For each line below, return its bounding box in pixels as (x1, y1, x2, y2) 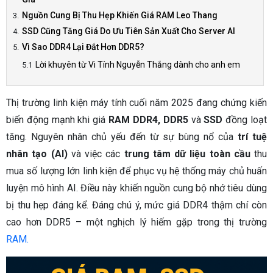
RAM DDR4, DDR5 (108, 114, 191, 126)
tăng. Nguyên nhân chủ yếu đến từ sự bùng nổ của (6, 131, 238, 143)
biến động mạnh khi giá (6, 114, 109, 126)
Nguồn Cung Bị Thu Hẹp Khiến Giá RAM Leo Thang (22, 10, 218, 20)
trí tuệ (238, 131, 268, 143)
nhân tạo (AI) (6, 148, 68, 160)
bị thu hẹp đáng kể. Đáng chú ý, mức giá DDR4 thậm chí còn (6, 199, 267, 211)
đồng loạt (222, 114, 268, 126)
